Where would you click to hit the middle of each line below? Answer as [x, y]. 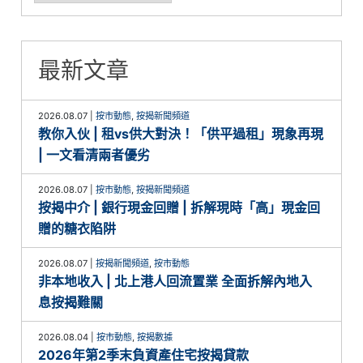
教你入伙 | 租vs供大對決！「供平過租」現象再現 [181, 134]
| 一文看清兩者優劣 [94, 155]
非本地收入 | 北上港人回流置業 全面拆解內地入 [175, 282]
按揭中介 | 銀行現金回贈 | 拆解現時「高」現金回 [179, 208]
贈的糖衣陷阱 [77, 229]
